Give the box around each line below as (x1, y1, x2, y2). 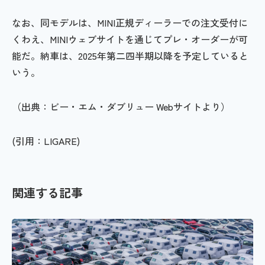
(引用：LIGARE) (12, 133, 80, 148)
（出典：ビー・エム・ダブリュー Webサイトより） (12, 99, 230, 114)
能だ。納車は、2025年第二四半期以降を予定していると (12, 48, 248, 63)
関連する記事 (12, 183, 83, 201)
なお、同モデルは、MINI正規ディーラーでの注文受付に (12, 15, 248, 30)
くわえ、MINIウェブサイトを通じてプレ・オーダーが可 (12, 31, 248, 46)
